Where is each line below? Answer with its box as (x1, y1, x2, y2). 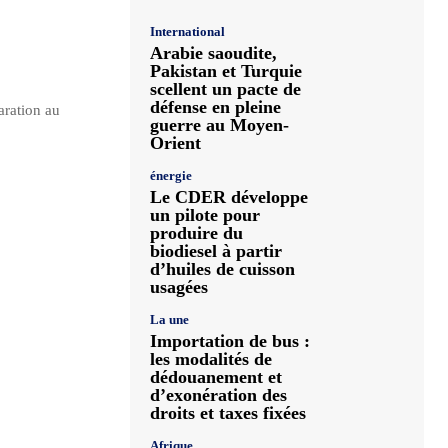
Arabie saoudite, (150, 43, 277, 63)
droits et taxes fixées (150, 403, 306, 423)
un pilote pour (150, 205, 260, 225)
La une (150, 312, 189, 327)
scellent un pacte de (150, 79, 301, 99)
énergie (150, 168, 192, 183)
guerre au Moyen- (150, 115, 289, 135)
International (150, 24, 225, 39)
